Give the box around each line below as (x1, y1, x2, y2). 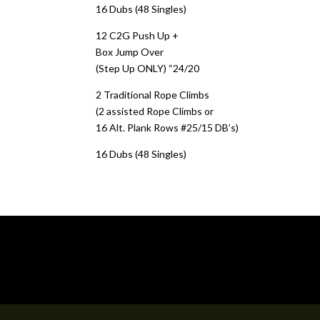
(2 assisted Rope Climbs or (96, 105, 214, 117)
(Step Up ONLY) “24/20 (96, 62, 200, 74)
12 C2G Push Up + (96, 29, 179, 41)
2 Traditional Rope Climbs (96, 89, 210, 101)
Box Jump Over (96, 46, 164, 58)
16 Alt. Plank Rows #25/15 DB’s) (96, 121, 239, 134)
